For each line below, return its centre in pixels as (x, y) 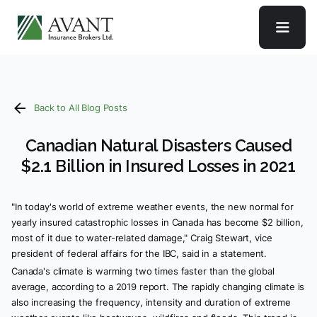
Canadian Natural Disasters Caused (158, 145)
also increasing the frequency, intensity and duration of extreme (151, 302)
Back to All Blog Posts (81, 108)
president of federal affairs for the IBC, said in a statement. (139, 253)
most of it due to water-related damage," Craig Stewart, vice (142, 238)
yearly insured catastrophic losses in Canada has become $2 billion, (157, 222)
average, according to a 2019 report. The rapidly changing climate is (158, 287)
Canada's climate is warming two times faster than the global (143, 271)
